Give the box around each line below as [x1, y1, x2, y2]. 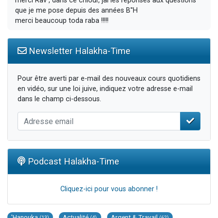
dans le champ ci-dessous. [18, 95, 101, 104]
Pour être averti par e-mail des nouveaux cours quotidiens [18, 74, 200, 83]
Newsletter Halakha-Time [26, 46, 130, 56]
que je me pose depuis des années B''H [15, 6, 138, 15]
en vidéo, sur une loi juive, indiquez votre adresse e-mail [18, 85, 193, 93]
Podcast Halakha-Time [25, 156, 119, 167]
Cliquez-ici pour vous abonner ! [60, 185, 158, 194]
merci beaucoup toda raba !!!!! [15, 16, 109, 25]
